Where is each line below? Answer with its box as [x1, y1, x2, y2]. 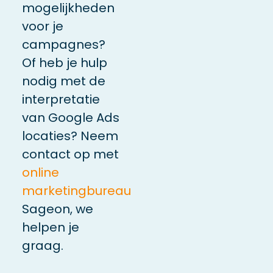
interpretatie [21, 91, 100, 108]
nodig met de [21, 73, 105, 90]
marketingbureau [21, 182, 131, 200]
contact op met [21, 146, 119, 163]
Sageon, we [21, 200, 93, 218]
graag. [21, 237, 63, 255]
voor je [21, 18, 63, 35]
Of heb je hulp [21, 54, 107, 72]
